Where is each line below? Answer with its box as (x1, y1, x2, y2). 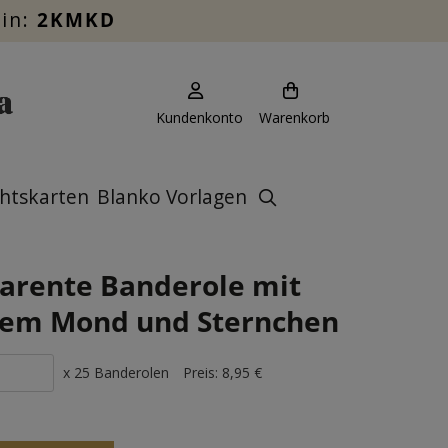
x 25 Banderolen (62, 363, 173, 382)
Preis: (182, 363, 222, 382)
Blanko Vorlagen (97, 183, 247, 210)
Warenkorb (259, 108, 330, 127)
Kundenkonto (156, 108, 243, 127)
